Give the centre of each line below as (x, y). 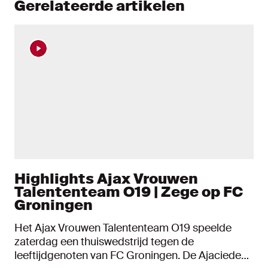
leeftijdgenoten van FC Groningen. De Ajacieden (98, 255)
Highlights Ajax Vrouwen (106, 179)
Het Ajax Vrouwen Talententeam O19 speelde (123, 228)
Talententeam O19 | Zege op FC (129, 192)
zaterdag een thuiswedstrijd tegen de (104, 242)
